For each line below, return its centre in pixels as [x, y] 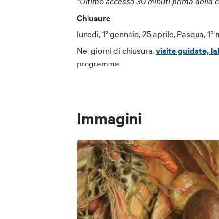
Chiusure [94, 17]
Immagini [109, 118]
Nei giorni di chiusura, [116, 50]
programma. [99, 63]
